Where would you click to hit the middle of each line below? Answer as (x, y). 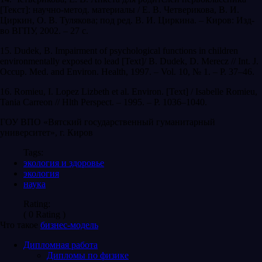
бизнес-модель (69, 225)
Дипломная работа (61, 244)
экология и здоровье (64, 163)
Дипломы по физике (88, 255)
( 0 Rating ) (44, 214)
